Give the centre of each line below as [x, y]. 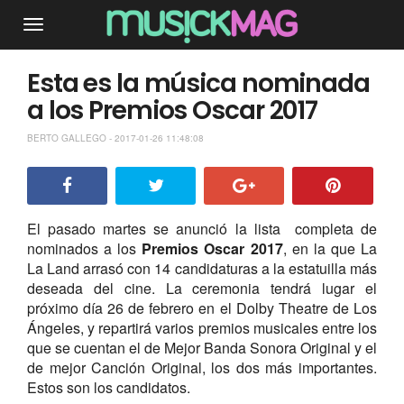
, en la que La [330, 248]
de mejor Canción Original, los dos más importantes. [202, 367]
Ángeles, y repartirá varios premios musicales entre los [202, 328]
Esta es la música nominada [198, 83]
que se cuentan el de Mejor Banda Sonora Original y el [202, 348]
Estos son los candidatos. [110, 387]
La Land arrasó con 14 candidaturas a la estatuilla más [202, 268]
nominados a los [84, 248]
